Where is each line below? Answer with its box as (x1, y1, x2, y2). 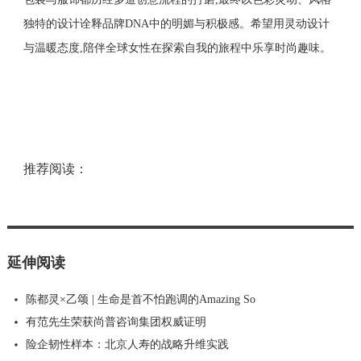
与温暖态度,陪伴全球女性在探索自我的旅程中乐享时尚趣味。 (23, 42, 331, 55)
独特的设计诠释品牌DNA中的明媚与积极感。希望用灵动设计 (23, 18, 330, 31)
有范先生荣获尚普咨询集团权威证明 (25, 316, 206, 329)
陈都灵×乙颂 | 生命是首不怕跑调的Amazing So (25, 293, 255, 306)
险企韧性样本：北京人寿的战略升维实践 (25, 338, 229, 351)
